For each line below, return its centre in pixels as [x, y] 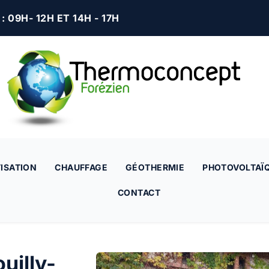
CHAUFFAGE [81, 167]
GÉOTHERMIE [155, 167]
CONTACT [139, 192]
